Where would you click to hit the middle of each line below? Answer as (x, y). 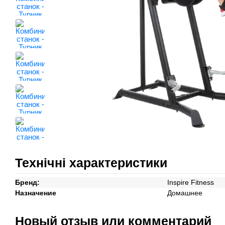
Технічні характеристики (91, 163)
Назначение (36, 193)
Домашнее (185, 193)
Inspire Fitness (191, 182)
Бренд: (27, 182)
